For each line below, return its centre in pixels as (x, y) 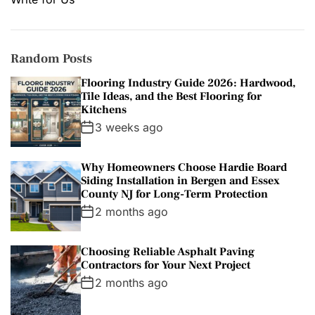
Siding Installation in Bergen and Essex (180, 180)
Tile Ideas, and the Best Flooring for (171, 96)
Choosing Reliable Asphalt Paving (168, 251)
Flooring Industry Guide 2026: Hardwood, (188, 83)
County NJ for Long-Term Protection (174, 194)
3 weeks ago (129, 127)
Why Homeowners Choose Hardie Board (184, 167)
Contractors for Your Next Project (166, 265)
